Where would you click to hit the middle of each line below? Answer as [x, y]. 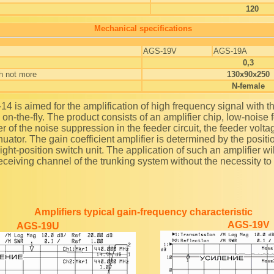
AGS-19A [230, 51]
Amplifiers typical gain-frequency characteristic [143, 212]
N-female [248, 86]
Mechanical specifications [143, 28]
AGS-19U [38, 226]
